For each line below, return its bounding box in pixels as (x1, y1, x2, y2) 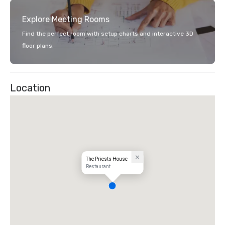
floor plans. (22, 42, 54, 49)
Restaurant (85, 163, 110, 169)
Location (10, 82, 50, 94)
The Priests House (85, 156, 128, 162)
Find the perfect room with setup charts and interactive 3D (22, 30, 193, 37)
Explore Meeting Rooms (22, 15, 109, 24)
